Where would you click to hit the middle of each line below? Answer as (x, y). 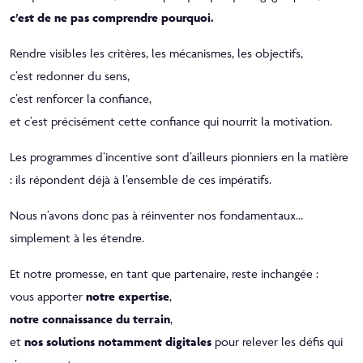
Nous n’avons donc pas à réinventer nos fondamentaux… (156, 215)
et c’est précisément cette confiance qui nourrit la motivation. (171, 121)
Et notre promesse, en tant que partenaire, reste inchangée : (164, 273)
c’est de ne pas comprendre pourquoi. (112, 17)
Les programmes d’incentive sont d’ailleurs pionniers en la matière (179, 156)
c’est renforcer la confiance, (81, 98)
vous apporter (48, 296)
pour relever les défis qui (277, 341)
